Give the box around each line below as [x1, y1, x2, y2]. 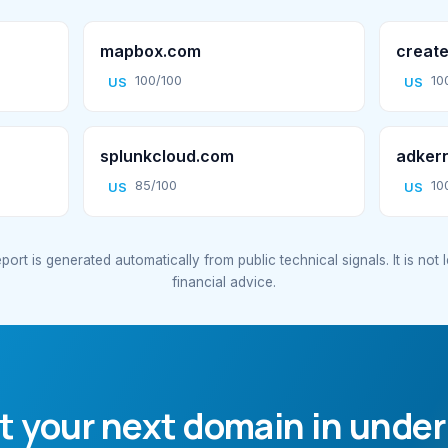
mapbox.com [100, 41, 202, 62]
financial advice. [172, 274, 276, 291]
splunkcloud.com [100, 146, 235, 167]
